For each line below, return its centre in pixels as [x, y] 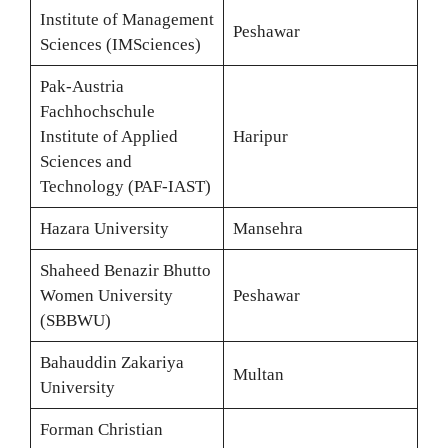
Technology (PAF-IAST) [125, 186]
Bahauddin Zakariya [111, 362]
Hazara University [104, 228]
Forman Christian [101, 429]
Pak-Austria [81, 86]
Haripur [260, 136]
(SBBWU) [75, 320]
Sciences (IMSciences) [120, 44]
